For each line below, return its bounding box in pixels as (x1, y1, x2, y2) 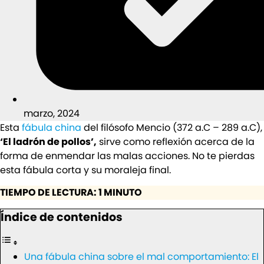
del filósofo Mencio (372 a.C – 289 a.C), (81, 120, 262, 134)
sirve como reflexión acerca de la (97, 134, 255, 148)
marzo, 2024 (24, 106, 80, 120)
